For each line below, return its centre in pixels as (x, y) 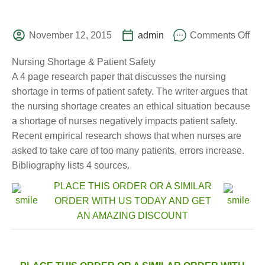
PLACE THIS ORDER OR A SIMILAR (132, 186)
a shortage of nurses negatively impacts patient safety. (125, 121)
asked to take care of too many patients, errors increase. (128, 151)
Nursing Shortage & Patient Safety (84, 62)
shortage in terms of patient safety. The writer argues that (130, 91)
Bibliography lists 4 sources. (71, 165)
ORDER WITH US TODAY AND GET (132, 201)
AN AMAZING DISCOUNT (132, 216)
